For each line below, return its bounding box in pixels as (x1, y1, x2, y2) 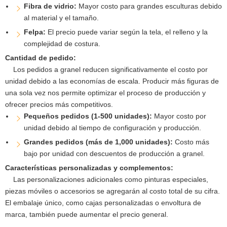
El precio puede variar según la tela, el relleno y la (47, 27, 208, 36)
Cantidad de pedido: (5, 53, 76, 62)
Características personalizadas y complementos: (5, 163, 173, 172)
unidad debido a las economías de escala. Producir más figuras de (5, 77, 219, 85)
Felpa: (23, 27, 48, 36)
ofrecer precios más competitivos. (5, 100, 113, 108)
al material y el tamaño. (23, 13, 99, 22)
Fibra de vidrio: (23, 2, 79, 10)
